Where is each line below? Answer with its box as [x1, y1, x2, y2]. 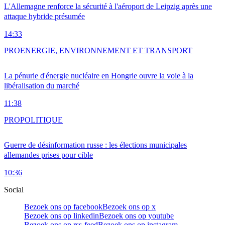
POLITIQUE [20, 116, 63, 125]
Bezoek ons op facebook [24, 202, 102, 211]
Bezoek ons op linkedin [24, 211, 99, 220]
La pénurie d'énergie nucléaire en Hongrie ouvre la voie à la [4, 71, 193, 80]
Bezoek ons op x [102, 202, 156, 211]
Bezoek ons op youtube [99, 211, 174, 220]
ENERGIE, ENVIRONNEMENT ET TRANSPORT [20, 46, 192, 55]
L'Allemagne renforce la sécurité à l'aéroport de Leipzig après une [4, 2, 212, 11]
